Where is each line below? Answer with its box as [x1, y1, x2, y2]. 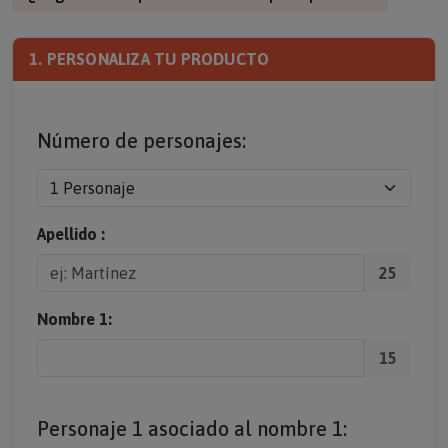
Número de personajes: [37, 142, 246, 165]
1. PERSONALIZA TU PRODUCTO [29, 63, 270, 81]
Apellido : [37, 238, 105, 256]
